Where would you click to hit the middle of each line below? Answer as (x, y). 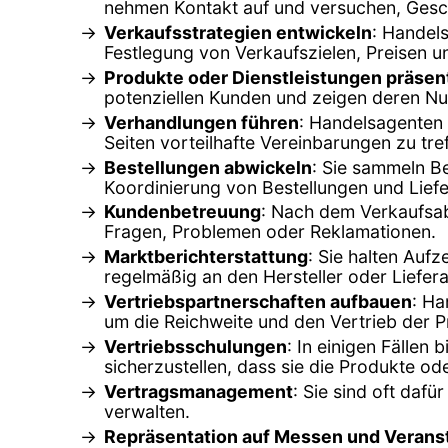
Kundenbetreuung (182, 212)
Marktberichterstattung (206, 257)
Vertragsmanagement (198, 392)
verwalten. (147, 412)
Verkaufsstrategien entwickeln (238, 32)
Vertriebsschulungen (195, 347)
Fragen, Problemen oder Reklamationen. (270, 232)
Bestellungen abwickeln (208, 167)
